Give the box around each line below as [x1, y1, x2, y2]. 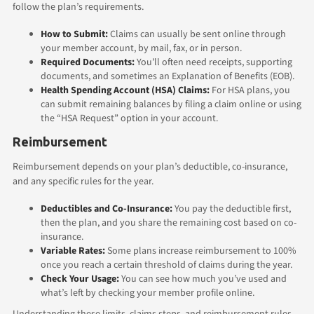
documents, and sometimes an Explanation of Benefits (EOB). [41, 69, 294, 83]
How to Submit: [41, 27, 108, 41]
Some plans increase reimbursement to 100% [105, 243, 296, 258]
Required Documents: [41, 55, 135, 69]
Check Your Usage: [41, 271, 119, 286]
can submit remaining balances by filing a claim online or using [41, 97, 301, 111]
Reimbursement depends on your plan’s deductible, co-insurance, [13, 159, 287, 174]
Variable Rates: [41, 243, 105, 258]
